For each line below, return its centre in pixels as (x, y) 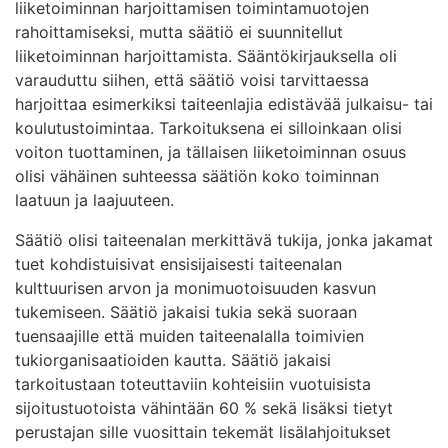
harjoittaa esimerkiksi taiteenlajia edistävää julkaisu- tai (224, 103)
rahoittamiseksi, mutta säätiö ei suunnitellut (179, 31)
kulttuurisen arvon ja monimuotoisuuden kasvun (195, 287)
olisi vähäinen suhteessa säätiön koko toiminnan (197, 175)
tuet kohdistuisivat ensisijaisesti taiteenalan (178, 263)
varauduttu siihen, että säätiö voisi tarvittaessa (192, 79)
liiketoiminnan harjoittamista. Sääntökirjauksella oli (206, 55)
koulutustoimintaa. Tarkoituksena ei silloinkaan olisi (208, 127)
